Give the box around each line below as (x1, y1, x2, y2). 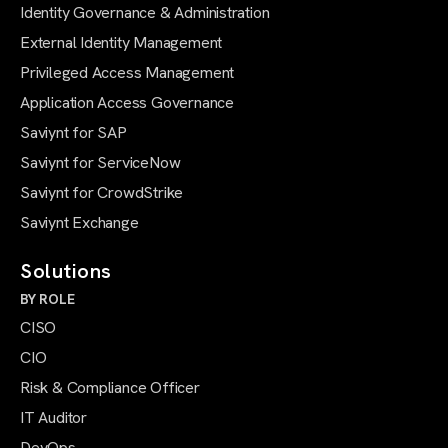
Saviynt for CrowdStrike (20, 181, 184, 203)
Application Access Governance (20, 91, 234, 113)
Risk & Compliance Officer (20, 376, 200, 398)
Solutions (20, 257, 112, 284)
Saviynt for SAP (20, 121, 127, 143)
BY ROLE (20, 289, 75, 308)
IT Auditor (20, 406, 87, 428)
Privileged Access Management (20, 61, 235, 83)
